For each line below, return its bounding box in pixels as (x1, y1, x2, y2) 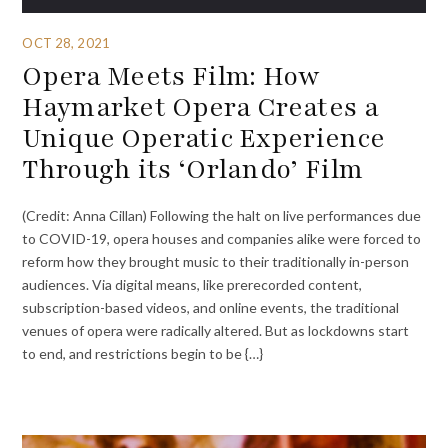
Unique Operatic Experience (22, 119, 386, 156)
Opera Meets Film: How (22, 57, 320, 94)
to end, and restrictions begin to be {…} (22, 345, 264, 363)
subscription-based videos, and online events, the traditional (22, 299, 400, 317)
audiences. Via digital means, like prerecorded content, (22, 276, 363, 294)
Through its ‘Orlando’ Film (22, 150, 364, 187)
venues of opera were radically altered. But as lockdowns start (22, 322, 410, 340)
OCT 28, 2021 (22, 34, 110, 51)
